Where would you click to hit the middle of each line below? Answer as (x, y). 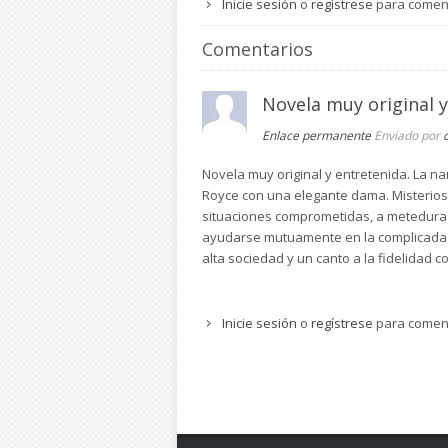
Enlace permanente (316, 135)
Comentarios (257, 48)
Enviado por (408, 135)
